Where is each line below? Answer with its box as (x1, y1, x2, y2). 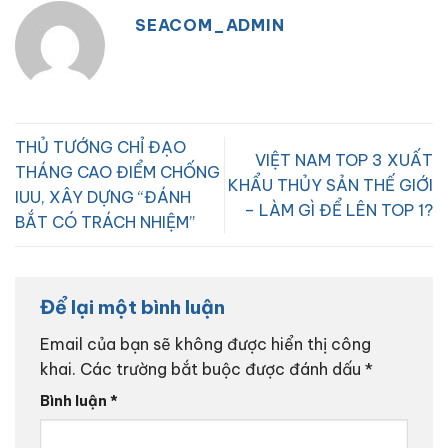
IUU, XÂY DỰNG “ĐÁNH (15, 187, 191, 208)
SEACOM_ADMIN (135, 15, 285, 36)
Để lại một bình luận (40, 295, 229, 320)
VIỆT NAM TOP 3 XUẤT (255, 149, 433, 170)
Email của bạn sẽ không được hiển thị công (40, 334, 371, 354)
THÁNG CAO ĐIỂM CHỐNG (15, 162, 220, 183)
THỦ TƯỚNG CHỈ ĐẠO (15, 137, 186, 158)
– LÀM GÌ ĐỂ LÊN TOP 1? (244, 199, 433, 220)
